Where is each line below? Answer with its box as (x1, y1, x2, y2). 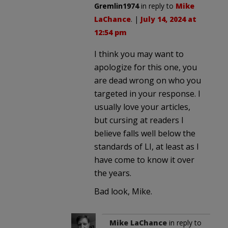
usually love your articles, (94, 101, 190, 112)
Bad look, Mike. (94, 185, 152, 197)
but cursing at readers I (94, 114, 184, 126)
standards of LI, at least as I (94, 140, 199, 152)
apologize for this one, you (94, 61, 197, 73)
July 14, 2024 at (140, 14, 196, 24)
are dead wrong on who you (94, 74, 201, 86)
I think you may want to (94, 48, 184, 60)
